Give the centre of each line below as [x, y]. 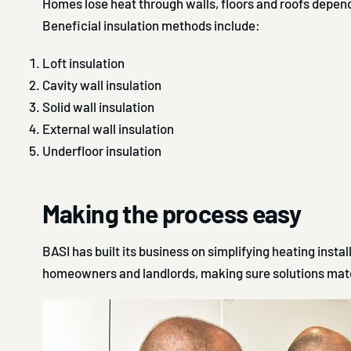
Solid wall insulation [98, 106]
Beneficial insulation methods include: [151, 25]
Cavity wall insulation [101, 84]
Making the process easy [172, 213]
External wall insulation [108, 128]
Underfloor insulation [101, 150]
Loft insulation [83, 62]
